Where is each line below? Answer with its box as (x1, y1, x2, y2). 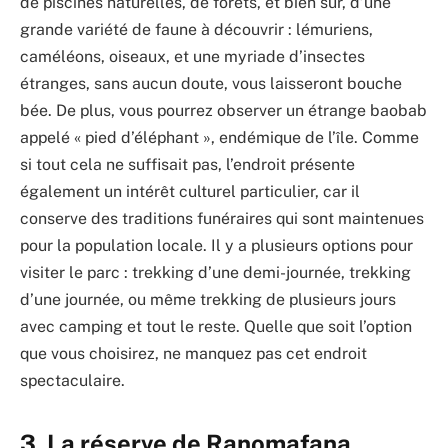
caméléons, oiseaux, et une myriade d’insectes (20, 46, 365, 66)
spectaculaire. (20, 370, 125, 390)
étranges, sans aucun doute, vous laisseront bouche (20, 73, 402, 93)
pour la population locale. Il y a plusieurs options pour (20, 235, 413, 255)
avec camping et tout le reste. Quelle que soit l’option (20, 316, 412, 336)
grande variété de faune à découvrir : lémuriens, (20, 19, 373, 39)
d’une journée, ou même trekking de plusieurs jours (20, 289, 396, 309)
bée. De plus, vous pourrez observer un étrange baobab (20, 100, 427, 120)
